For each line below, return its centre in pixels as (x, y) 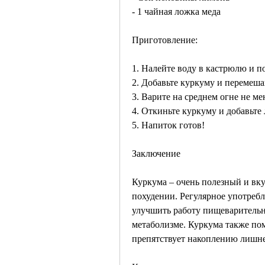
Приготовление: (165, 40)
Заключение (156, 154)
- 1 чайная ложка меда (176, 12)
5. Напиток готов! (168, 125)
